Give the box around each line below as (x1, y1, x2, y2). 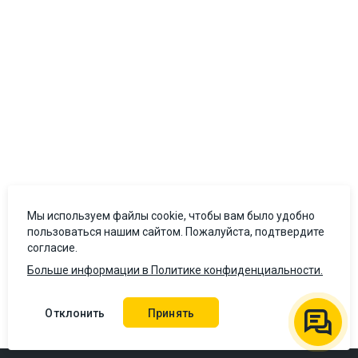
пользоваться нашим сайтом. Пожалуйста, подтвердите (27, 225, 324, 238)
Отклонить (45, 307, 105, 320)
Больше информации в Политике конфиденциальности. (27, 264, 323, 276)
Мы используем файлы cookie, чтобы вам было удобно (27, 209, 315, 222)
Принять (148, 307, 194, 320)
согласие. (27, 241, 78, 254)
